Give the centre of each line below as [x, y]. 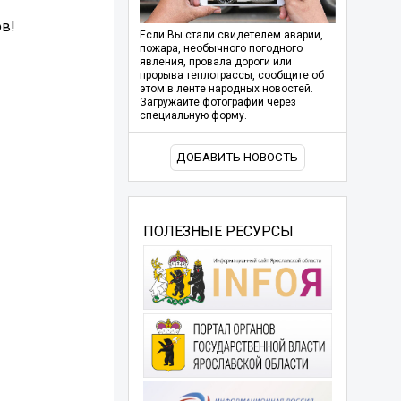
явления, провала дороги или [215, 62]
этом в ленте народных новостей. [226, 89]
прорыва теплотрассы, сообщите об [231, 76]
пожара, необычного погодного [221, 49]
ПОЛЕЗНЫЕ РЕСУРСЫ [218, 231]
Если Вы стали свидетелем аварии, [231, 35]
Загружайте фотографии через [218, 102]
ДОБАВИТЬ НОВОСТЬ [238, 158]
